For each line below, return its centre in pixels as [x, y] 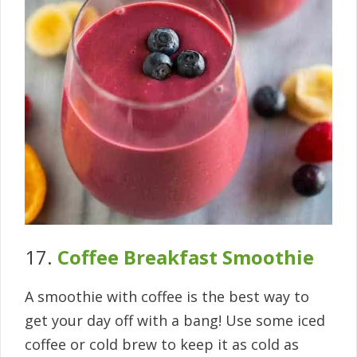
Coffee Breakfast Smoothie [186, 257]
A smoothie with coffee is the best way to [167, 297]
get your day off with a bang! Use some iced [175, 321]
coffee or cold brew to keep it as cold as [162, 345]
